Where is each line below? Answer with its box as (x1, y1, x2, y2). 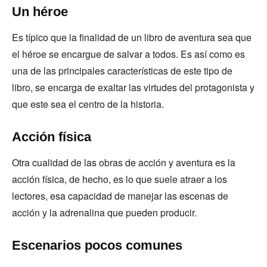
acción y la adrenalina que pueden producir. (12, 206, 199, 219)
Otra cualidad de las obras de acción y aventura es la (12, 156, 235, 169)
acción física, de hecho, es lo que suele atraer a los (12, 172, 227, 186)
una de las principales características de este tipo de (12, 64, 232, 77)
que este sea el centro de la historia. (12, 97, 166, 111)
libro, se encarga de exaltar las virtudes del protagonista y (12, 80, 254, 94)
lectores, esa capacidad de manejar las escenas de (12, 189, 228, 203)
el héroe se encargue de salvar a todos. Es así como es (12, 47, 245, 61)
